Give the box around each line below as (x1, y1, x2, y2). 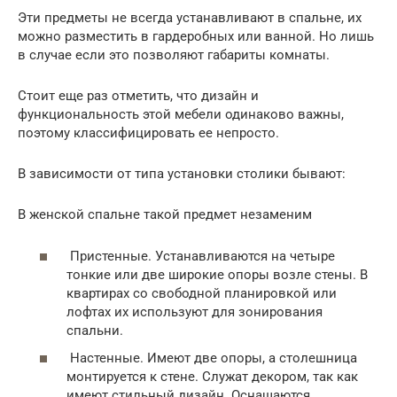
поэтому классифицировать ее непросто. (18, 125, 279, 141)
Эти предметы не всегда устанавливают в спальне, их (18, 10, 362, 26)
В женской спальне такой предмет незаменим (18, 206, 312, 222)
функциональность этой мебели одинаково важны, (18, 106, 344, 122)
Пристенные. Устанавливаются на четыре (66, 247, 335, 264)
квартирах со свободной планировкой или (66, 284, 337, 301)
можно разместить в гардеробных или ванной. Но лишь (18, 28, 374, 44)
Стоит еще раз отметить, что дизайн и (18, 88, 259, 104)
